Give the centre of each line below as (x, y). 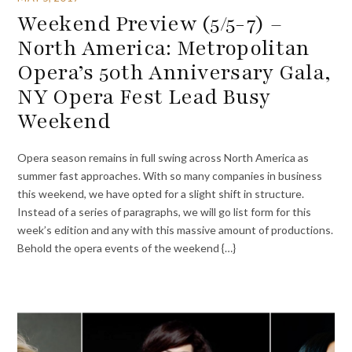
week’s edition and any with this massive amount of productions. (176, 230)
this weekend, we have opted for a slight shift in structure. (161, 194)
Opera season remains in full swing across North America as (163, 158)
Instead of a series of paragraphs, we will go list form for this (165, 212)
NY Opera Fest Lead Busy (144, 96)
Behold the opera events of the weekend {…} (127, 248)
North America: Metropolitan (164, 48)
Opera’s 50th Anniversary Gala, (174, 72)
